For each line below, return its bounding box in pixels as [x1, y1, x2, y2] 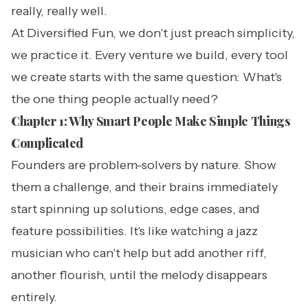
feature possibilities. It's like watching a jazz [11, 223, 258, 239]
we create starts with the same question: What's [11, 69, 282, 85]
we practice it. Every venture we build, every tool [11, 47, 288, 63]
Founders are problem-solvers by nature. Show [11, 157, 276, 173]
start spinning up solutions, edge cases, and [11, 201, 260, 217]
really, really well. [11, 3, 107, 19]
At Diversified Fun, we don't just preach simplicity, [11, 25, 295, 41]
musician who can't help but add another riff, [11, 245, 267, 261]
